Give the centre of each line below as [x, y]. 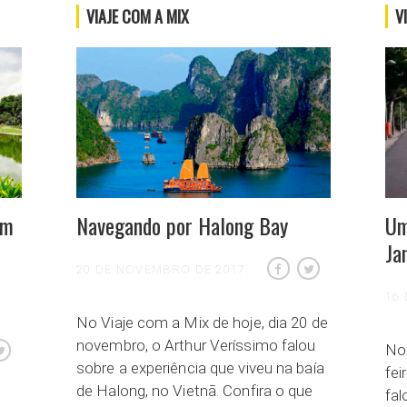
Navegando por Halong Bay [182, 225]
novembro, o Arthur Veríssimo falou [196, 345]
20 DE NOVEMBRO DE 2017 [161, 269]
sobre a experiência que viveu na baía [200, 367]
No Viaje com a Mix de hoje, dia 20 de [202, 322]
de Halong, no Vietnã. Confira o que [195, 390]
